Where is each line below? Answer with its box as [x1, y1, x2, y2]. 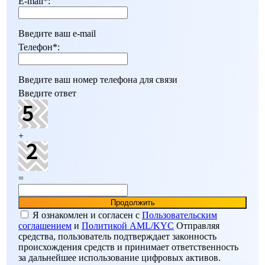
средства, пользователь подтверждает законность [18, 231, 216, 241]
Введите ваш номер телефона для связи [18, 74, 177, 85]
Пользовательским [142, 209, 217, 220]
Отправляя [174, 220, 219, 231]
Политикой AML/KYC [82, 220, 174, 231]
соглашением [18, 220, 72, 231]
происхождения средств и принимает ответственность [18, 241, 238, 252]
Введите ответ [18, 88, 76, 98]
